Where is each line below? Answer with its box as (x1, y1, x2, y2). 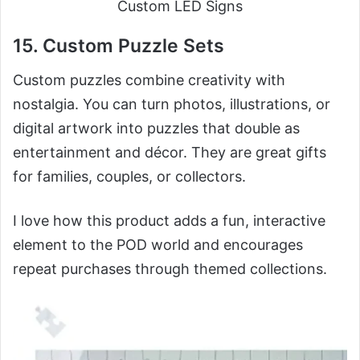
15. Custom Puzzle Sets (13, 35, 224, 58)
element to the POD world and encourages (13, 235, 303, 253)
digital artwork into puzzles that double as (13, 119, 300, 137)
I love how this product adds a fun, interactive (13, 211, 325, 229)
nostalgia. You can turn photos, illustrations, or (13, 95, 330, 112)
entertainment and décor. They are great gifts (13, 143, 326, 161)
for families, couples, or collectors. (13, 167, 246, 185)
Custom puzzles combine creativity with (13, 71, 285, 88)
